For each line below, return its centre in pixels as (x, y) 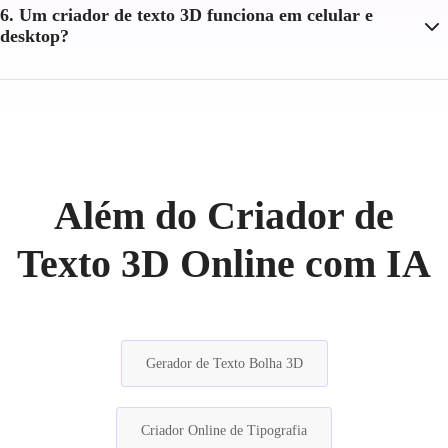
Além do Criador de (224, 215)
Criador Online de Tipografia (224, 430)
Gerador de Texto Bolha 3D (224, 363)
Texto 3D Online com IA (224, 263)
